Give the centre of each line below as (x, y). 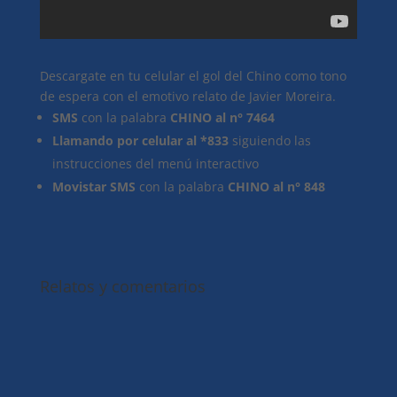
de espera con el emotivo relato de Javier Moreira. (187, 96)
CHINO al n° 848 (276, 187)
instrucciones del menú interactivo (155, 163)
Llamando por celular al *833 (140, 140)
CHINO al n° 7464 (222, 117)
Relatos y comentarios (122, 286)
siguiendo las (269, 140)
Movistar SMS (93, 187)
